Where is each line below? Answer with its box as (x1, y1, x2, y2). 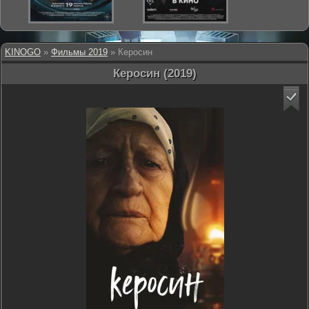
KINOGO (5, 47, 41, 57)
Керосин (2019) (112, 67, 197, 80)
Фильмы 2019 (51, 47, 108, 57)
